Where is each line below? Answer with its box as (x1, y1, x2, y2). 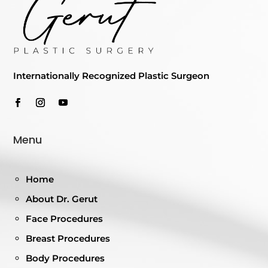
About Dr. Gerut (26, 193, 98, 205)
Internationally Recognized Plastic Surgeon (13, 69, 210, 81)
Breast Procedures (26, 232, 111, 244)
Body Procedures (26, 252, 105, 264)
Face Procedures (26, 212, 103, 224)
